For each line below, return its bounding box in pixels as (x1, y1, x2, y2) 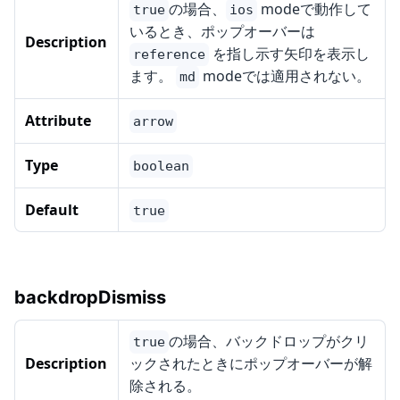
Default (25, 200, 79, 221)
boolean (133, 158, 189, 175)
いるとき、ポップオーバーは (129, 21, 315, 42)
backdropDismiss (14, 287, 166, 309)
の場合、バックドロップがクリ (169, 331, 369, 352)
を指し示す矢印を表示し (209, 44, 370, 64)
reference (133, 46, 205, 63)
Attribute (25, 111, 91, 131)
